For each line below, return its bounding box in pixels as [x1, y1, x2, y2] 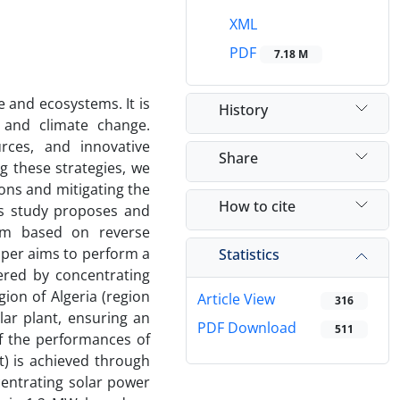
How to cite [219, 196, 296, 216]
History [219, 99, 268, 120]
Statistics [219, 244, 279, 264]
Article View [197, 289, 275, 310]
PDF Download [197, 318, 296, 338]
